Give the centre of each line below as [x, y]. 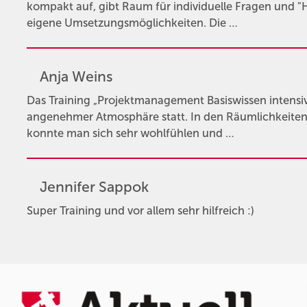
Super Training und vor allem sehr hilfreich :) [140, 210]
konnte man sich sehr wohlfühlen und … [130, 134]
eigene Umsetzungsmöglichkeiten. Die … [132, 23]
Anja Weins [76, 77]
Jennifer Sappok [94, 187]
